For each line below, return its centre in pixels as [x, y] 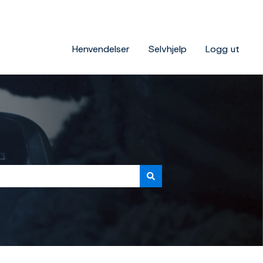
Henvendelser [101, 49]
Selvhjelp [168, 49]
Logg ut [222, 49]
